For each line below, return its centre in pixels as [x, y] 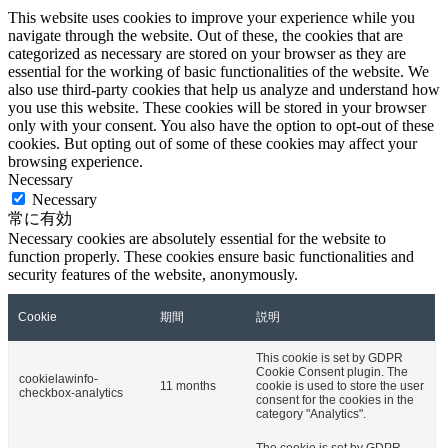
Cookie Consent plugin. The [332, 372]
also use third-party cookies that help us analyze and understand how [224, 90]
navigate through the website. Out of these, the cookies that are [205, 36]
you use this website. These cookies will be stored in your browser [217, 108]
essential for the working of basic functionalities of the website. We [218, 72]
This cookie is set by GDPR [329, 358]
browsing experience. [75, 162]
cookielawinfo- [58, 379]
